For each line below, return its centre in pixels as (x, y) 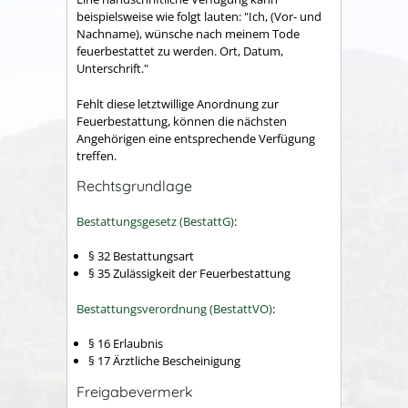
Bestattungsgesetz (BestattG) (155, 221)
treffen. (97, 155)
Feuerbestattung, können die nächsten (182, 121)
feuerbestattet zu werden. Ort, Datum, (180, 51)
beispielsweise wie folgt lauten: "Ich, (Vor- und (199, 17)
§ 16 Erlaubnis (126, 344)
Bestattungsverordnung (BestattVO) (174, 308)
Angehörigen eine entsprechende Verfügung (196, 138)
